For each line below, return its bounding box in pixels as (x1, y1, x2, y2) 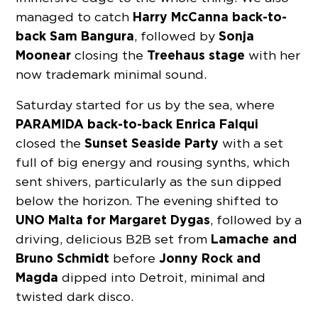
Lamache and (211, 230, 297, 247)
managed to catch (16, 9, 133, 24)
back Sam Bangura (16, 27, 135, 44)
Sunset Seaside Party (84, 134, 219, 151)
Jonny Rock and (155, 249, 261, 266)
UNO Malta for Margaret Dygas (16, 211, 211, 228)
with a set (219, 135, 284, 150)
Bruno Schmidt (16, 249, 110, 266)
